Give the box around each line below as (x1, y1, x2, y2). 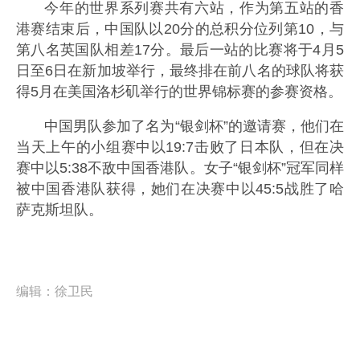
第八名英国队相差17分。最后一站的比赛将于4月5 (16, 41, 344, 58)
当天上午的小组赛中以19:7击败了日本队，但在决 (16, 139, 344, 156)
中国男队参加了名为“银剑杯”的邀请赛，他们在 (44, 118, 344, 135)
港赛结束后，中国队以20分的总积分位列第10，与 (16, 20, 344, 37)
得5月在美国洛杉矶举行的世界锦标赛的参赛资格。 (16, 83, 342, 100)
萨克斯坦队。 (16, 202, 103, 219)
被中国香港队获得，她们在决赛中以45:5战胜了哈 (16, 181, 344, 198)
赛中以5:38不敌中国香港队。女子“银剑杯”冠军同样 (16, 160, 344, 177)
